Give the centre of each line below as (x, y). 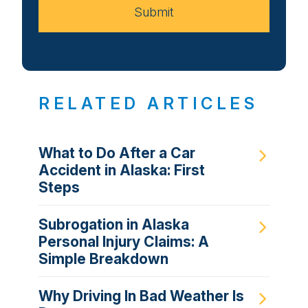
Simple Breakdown (103, 258)
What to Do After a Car (117, 153)
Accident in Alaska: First (122, 170)
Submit (154, 12)
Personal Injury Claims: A (124, 241)
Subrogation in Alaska (114, 224)
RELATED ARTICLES (148, 104)
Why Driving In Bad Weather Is (141, 296)
